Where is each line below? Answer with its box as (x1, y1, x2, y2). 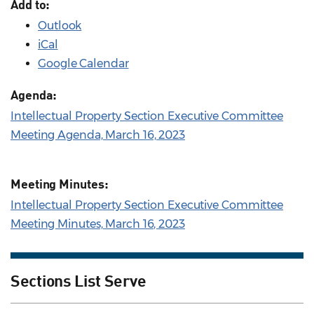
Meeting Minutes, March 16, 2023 (11, 217, 185, 231)
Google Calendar (38, 57, 129, 71)
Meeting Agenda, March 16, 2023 (11, 128, 185, 142)
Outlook (38, 19, 82, 33)
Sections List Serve (11, 270, 146, 290)
